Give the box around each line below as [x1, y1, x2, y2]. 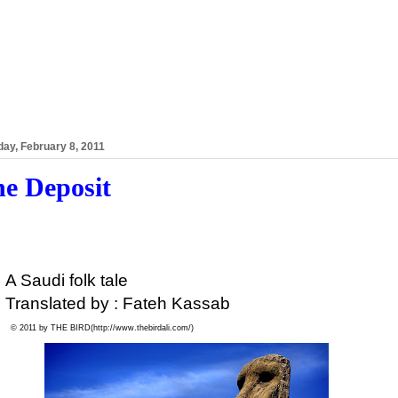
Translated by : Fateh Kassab [5, 293, 230, 313]
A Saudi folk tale [5, 270, 128, 290]
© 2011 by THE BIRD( [10, 322, 93, 332]
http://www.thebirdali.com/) [92, 322, 194, 332]
